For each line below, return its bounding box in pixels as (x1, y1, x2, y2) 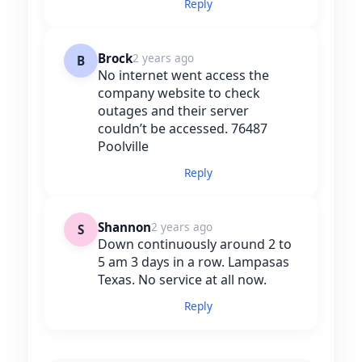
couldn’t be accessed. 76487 (98, 120, 267, 138)
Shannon (98, 219, 151, 236)
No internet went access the (98, 66, 269, 85)
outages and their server (98, 102, 249, 120)
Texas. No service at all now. (98, 271, 267, 289)
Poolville (98, 137, 149, 156)
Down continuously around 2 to (98, 235, 292, 254)
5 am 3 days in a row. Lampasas (98, 253, 289, 271)
